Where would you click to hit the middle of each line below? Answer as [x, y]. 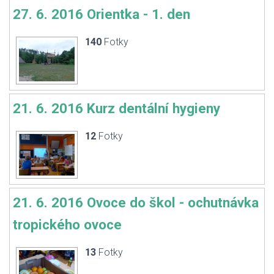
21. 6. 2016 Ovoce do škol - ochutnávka [136, 202]
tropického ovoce [67, 224]
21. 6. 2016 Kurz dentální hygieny [117, 108]
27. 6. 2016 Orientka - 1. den [102, 14]
